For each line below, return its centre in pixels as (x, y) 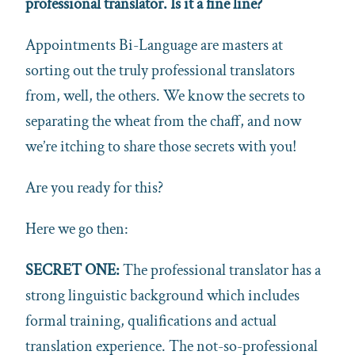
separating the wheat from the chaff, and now (163, 121)
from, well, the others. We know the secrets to (165, 95)
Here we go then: (77, 229)
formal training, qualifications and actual (151, 321)
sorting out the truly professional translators (160, 70)
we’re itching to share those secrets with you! (161, 146)
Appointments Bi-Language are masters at (154, 45)
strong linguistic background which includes (162, 295)
